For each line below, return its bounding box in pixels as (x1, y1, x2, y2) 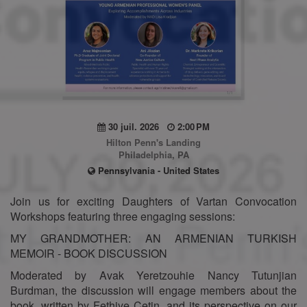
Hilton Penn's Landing (106, 135, 201, 149)
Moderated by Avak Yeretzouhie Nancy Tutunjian (10, 267, 297, 283)
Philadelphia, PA (118, 147, 189, 161)
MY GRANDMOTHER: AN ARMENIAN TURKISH (10, 230, 297, 246)
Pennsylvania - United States (95, 163, 219, 177)
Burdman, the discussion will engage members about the (10, 282, 297, 298)
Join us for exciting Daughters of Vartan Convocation (10, 193, 297, 209)
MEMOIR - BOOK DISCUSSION (10, 245, 167, 261)
